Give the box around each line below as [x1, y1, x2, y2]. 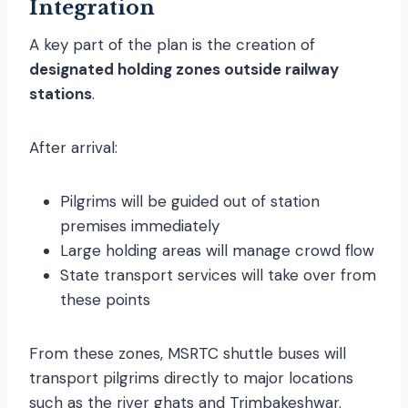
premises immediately [60, 215, 219, 236]
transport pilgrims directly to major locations [29, 367, 353, 388]
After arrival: [29, 137, 117, 158]
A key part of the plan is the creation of [29, 34, 315, 55]
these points [60, 289, 150, 310]
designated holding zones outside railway [29, 58, 339, 79]
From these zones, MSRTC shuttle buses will [29, 342, 346, 363]
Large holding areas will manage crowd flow [60, 240, 374, 260]
